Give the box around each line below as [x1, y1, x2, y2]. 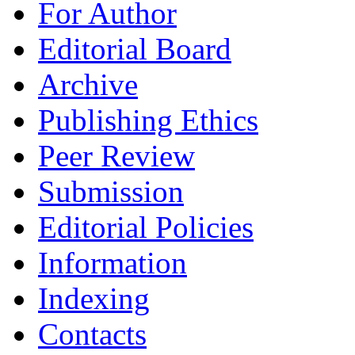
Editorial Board [38, 32, 231, 67]
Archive [38, 67, 138, 102]
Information [38, 246, 187, 281]
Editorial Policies [38, 210, 254, 245]
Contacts [38, 317, 147, 352]
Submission [38, 174, 184, 209]
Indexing [38, 281, 150, 316]
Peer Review [38, 139, 195, 174]
